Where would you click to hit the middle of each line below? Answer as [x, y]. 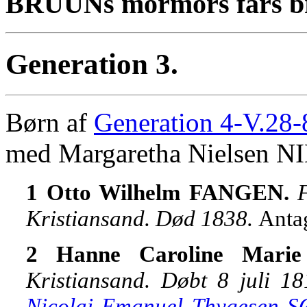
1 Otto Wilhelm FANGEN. [162, 193]
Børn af [50, 123]
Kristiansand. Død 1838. [142, 219]
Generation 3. [92, 64]
